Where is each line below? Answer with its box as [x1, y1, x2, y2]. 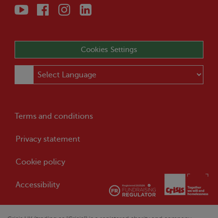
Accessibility [16, 180, 60, 189]
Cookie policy [16, 157, 65, 166]
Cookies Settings [80, 45, 138, 54]
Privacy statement [16, 134, 80, 144]
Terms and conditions [15, 111, 93, 121]
